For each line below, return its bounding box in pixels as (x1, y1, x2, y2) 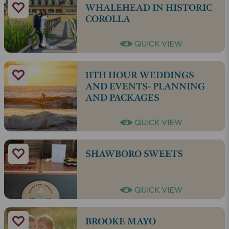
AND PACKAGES (85, 92, 159, 104)
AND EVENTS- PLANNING (85, 81, 205, 93)
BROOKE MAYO (85, 216, 156, 228)
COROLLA (85, 13, 130, 26)
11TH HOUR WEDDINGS (85, 70, 194, 82)
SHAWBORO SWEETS (85, 148, 183, 161)
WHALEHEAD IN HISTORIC (85, 2, 212, 14)
